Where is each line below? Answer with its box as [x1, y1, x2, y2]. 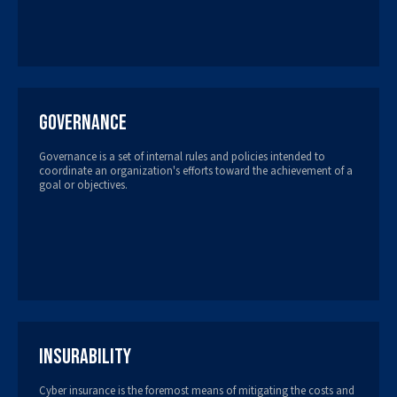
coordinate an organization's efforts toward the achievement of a [39, 162, 353, 179]
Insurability [39, 343, 131, 370]
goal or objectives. [39, 176, 128, 193]
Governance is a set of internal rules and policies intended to [39, 148, 325, 165]
